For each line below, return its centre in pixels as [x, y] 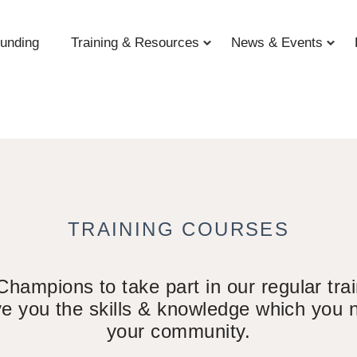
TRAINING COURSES [178, 229]
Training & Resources [135, 43]
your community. [178, 331]
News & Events [277, 43]
